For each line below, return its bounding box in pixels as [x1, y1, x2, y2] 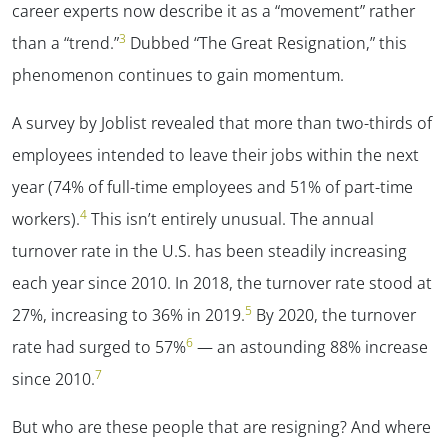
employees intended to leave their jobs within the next [12, 143, 419, 166]
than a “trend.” [12, 31, 119, 54]
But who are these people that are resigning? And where [12, 415, 431, 438]
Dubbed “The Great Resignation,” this [126, 31, 407, 54]
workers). [12, 207, 80, 230]
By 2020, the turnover [252, 303, 416, 326]
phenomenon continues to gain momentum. [12, 63, 344, 86]
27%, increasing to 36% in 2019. [12, 303, 245, 326]
